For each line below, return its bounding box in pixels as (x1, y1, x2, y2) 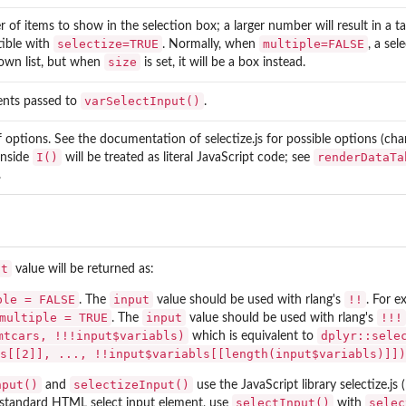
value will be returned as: (12, 263, 154, 276)
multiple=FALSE (263, 36, 364, 51)
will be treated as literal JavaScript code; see (62, 150, 314, 164)
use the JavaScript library (193, 379, 340, 392)
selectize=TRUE (57, 36, 159, 51)
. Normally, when (162, 37, 259, 51)
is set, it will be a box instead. (140, 55, 305, 69)
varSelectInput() (84, 93, 200, 108)
